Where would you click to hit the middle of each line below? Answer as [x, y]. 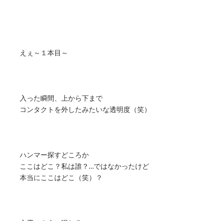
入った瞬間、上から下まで [61, 98]
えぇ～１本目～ [44, 53]
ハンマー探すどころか [54, 155]
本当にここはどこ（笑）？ [61, 178]
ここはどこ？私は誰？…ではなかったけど [84, 166]
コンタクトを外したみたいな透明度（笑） [85, 110]
